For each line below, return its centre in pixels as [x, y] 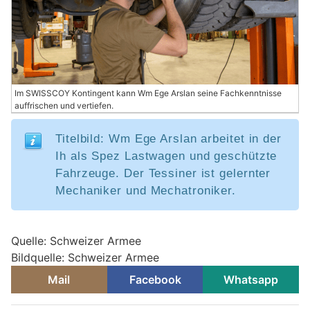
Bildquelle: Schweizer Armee [85, 258]
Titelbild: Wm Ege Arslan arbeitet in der [168, 139]
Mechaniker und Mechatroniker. [146, 191]
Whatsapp [251, 280]
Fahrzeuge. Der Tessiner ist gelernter [163, 174]
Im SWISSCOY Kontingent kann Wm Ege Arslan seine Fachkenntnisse [148, 93]
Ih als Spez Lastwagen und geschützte [166, 156]
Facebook [155, 280]
